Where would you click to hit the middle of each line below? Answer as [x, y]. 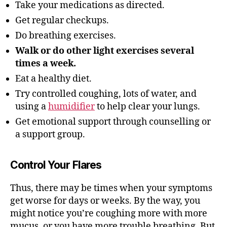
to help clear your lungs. [147, 107]
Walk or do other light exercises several [105, 51]
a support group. [50, 135]
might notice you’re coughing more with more [109, 214]
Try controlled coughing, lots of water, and [106, 94]
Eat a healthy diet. [53, 79]
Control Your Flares [56, 165]
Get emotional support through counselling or [113, 122]
